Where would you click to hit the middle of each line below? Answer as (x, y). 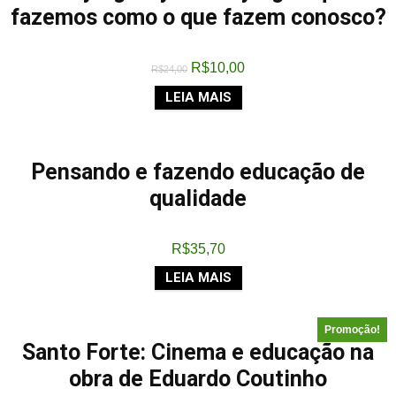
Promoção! (352, 330)
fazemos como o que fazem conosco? (198, 17)
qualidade (198, 198)
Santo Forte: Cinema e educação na (198, 352)
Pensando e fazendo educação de (198, 172)
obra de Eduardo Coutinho (198, 379)
